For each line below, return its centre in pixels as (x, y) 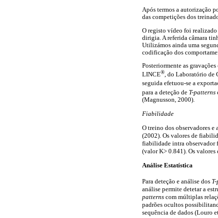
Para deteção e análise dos (177, 181)
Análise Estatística (167, 165)
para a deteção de (165, 92)
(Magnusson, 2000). (168, 100)
